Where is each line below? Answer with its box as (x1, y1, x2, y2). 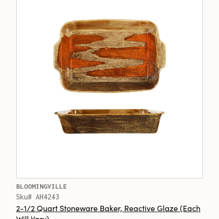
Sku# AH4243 (16, 193, 59, 201)
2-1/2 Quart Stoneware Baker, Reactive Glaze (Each (16, 202, 200, 213)
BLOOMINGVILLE (16, 182, 67, 190)
